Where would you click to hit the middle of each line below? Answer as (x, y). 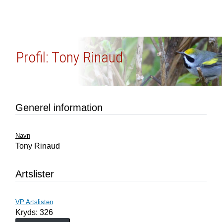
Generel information (59, 108)
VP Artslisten (34, 202)
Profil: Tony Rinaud (69, 57)
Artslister (34, 174)
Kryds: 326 (34, 212)
